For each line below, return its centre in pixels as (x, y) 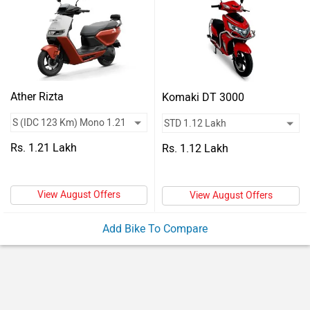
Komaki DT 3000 (203, 97)
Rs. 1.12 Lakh (195, 148)
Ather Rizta (37, 97)
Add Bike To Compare (155, 228)
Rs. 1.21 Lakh (44, 148)
